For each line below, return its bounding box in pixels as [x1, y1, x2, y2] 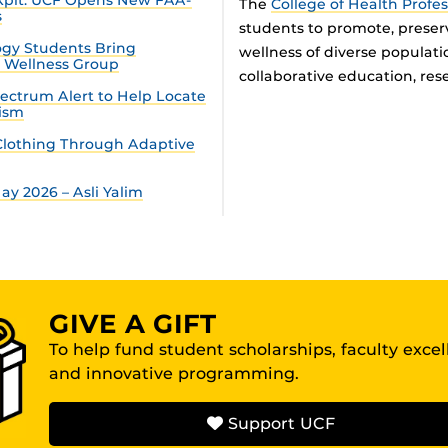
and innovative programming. [48, 363, 299, 383]
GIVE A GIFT [48, 307, 217, 340]
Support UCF [223, 413, 336, 433]
